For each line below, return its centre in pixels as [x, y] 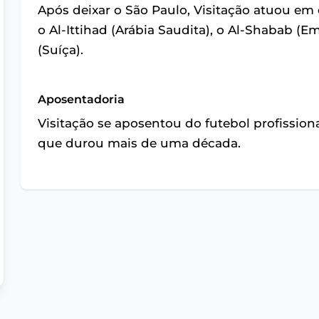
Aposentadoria [82, 100]
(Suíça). [61, 50]
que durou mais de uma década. [140, 143]
